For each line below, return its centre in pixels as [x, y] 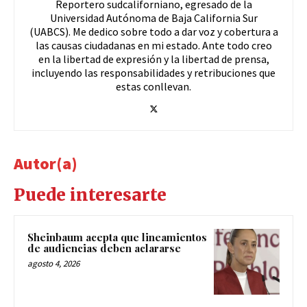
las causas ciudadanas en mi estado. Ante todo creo [153, 46]
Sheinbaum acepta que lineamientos [117, 237]
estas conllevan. [153, 87]
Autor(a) [46, 164]
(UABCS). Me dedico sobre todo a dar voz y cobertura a [153, 32]
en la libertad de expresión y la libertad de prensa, [153, 59]
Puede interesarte [90, 195]
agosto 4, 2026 [53, 264]
